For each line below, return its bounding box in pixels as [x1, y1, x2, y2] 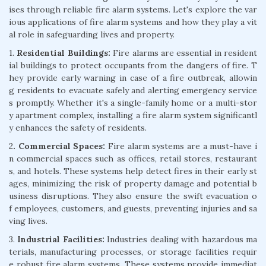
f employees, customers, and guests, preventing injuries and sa [9, 202, 257, 214]
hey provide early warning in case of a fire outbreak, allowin [9, 72, 257, 83]
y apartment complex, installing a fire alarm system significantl [9, 109, 257, 121]
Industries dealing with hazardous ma [104, 233, 258, 245]
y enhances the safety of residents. [9, 122, 147, 133]
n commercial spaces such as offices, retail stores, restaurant [9, 153, 257, 164]
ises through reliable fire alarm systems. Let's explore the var [9, 4, 257, 15]
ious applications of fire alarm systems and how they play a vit [9, 16, 257, 27]
